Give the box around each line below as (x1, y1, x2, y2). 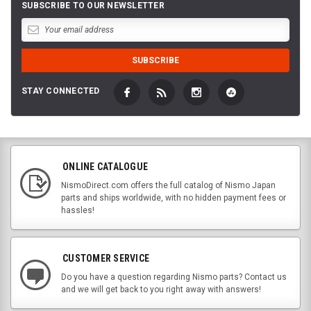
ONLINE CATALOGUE (62, 161, 148, 173)
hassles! (61, 205, 94, 216)
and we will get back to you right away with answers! (61, 285, 261, 295)
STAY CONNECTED (22, 86, 100, 96)
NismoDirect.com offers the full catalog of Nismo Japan (61, 180, 276, 191)
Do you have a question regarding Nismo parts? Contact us (61, 272, 287, 283)
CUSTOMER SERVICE (62, 253, 149, 264)
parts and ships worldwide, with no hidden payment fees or (61, 193, 286, 203)
